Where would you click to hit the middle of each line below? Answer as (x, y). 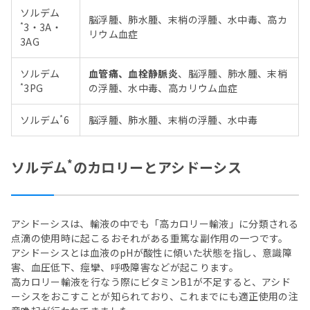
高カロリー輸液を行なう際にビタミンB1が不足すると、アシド (151, 282)
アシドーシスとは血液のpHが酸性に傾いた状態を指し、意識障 (152, 253)
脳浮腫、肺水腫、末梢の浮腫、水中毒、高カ (188, 20)
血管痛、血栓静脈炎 (134, 74)
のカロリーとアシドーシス (157, 167)
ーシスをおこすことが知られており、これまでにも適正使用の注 (155, 297)
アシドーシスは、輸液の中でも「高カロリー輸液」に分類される (155, 224)
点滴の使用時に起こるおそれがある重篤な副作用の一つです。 (150, 238)
